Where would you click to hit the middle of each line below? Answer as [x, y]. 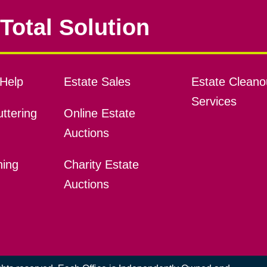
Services [214, 102]
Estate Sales [97, 82]
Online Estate [99, 114]
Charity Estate [101, 165]
